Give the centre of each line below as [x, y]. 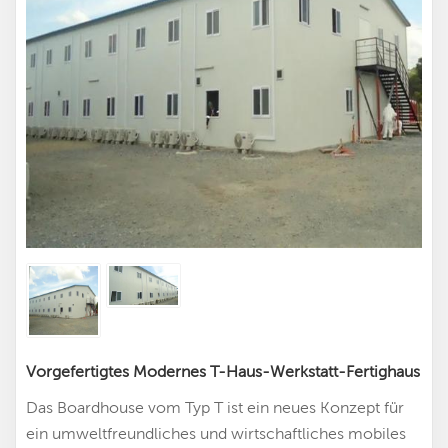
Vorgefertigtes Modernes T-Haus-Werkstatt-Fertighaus [223, 371]
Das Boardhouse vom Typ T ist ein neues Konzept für [215, 407]
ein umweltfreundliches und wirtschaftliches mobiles [216, 433]
